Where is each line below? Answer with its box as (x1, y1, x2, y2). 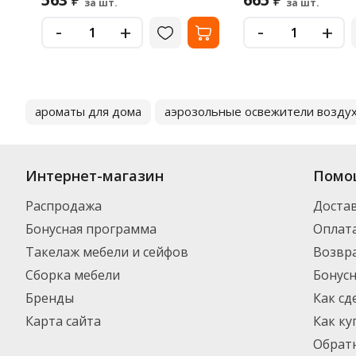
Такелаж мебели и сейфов (25, 243, 188, 261)
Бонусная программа (25, 220, 157, 238)
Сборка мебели (25, 266, 120, 284)
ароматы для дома (35, 103, 141, 119)
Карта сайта (25, 312, 101, 330)
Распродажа (25, 197, 102, 215)
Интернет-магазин (25, 166, 164, 185)
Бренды (25, 289, 74, 307)
